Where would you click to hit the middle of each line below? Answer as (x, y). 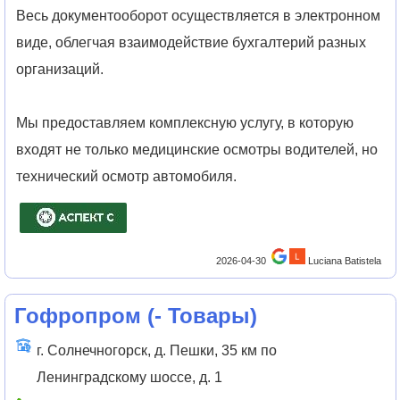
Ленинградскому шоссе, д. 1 (129, 377)
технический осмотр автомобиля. (127, 176)
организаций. (60, 69)
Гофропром (77, 316)
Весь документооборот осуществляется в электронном (199, 15)
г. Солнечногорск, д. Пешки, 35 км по (156, 350)
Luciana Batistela (345, 261)
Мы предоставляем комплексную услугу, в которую (185, 122)
